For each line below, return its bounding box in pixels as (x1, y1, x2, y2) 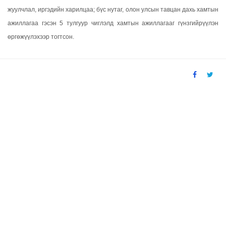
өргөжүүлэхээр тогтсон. (8, 33, 74, 41)
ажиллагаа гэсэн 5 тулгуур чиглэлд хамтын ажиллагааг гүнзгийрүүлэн (8, 20, 218, 27)
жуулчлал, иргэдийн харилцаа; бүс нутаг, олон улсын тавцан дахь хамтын (8, 6, 218, 14)
